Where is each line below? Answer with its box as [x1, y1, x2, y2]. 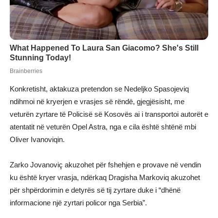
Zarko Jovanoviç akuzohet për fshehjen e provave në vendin [10, 161, 201, 169]
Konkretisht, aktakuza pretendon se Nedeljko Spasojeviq [10, 85, 189, 93]
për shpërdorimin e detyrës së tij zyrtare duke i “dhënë [10, 186, 181, 195]
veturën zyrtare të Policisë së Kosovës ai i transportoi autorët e [10, 110, 208, 119]
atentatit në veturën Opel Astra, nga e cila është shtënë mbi [10, 123, 196, 131]
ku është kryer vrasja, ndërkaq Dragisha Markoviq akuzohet [10, 173, 200, 182]
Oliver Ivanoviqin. [10, 135, 65, 144]
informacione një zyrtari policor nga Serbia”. [10, 199, 147, 207]
